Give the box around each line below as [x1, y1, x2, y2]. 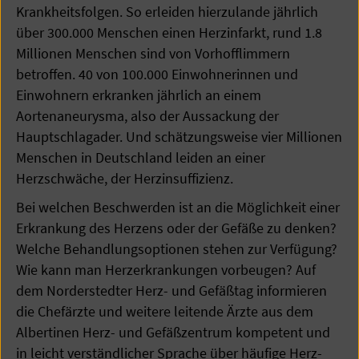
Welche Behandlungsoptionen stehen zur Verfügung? [16, 240, 337, 258]
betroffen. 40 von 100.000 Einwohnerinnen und [16, 65, 298, 83]
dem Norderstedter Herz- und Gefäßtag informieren [16, 281, 327, 300]
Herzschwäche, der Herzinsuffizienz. [16, 169, 233, 188]
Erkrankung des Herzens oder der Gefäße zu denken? [16, 219, 337, 237]
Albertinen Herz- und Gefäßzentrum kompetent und [16, 323, 330, 341]
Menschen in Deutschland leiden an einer [16, 148, 265, 167]
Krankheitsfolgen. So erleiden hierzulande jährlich [16, 2, 318, 21]
